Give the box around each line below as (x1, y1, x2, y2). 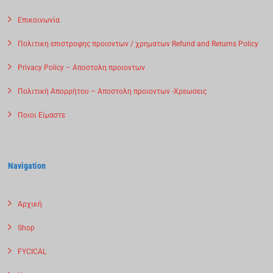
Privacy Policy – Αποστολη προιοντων (18, 63, 146, 72)
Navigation (8, 160, 46, 171)
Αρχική (18, 199, 43, 208)
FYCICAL (18, 247, 47, 256)
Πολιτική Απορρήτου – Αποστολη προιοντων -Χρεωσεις (18, 87, 207, 96)
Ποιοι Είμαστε (18, 110, 66, 119)
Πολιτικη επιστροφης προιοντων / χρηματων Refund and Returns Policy (18, 39, 259, 48)
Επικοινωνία (18, 15, 60, 24)
